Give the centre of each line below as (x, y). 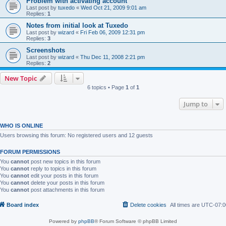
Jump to (196, 104)
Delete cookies (148, 205)
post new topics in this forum (65, 161)
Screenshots (46, 50)
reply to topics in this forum (63, 168)
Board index (23, 205)
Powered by (64, 221)
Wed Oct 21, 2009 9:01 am (114, 7)
